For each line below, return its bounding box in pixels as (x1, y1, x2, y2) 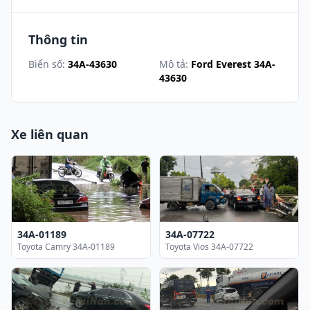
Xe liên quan (11, 125, 89, 143)
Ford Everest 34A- (191, 57, 275, 71)
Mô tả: (159, 57, 188, 71)
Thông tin (28, 30, 88, 48)
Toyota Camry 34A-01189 (17, 240, 115, 253)
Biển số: (28, 57, 65, 71)
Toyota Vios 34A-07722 (165, 240, 253, 253)
